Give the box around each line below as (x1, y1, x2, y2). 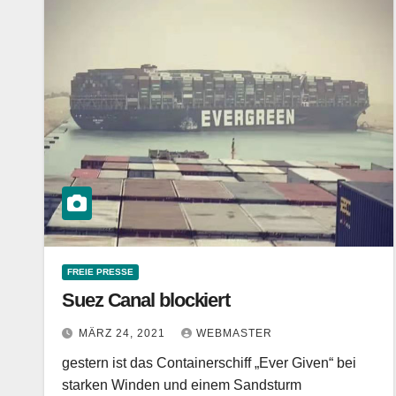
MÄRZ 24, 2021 (79, 327, 169, 339)
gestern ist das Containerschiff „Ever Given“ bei (62, 355, 356, 370)
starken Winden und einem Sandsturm (62, 377, 301, 392)
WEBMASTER (196, 327, 272, 339)
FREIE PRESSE (67, 267, 133, 277)
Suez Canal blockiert (62, 289, 230, 311)
